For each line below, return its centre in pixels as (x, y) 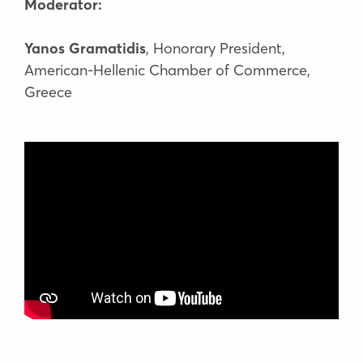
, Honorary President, (216, 48)
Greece (48, 92)
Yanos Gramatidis (85, 48)
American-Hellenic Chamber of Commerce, (167, 70)
